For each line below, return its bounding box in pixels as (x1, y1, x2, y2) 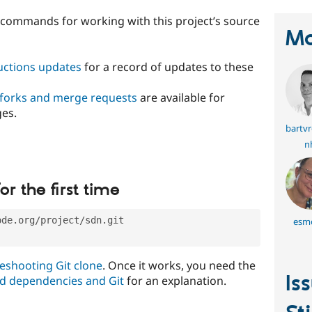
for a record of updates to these (81, 58, 253, 75)
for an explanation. (124, 273, 226, 289)
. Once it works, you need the (102, 258, 256, 274)
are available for (137, 89, 225, 105)
